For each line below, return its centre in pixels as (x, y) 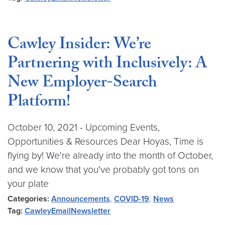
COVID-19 (132, 199)
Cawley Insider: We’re (79, 46)
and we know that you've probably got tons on (103, 170)
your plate (28, 184)
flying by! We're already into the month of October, (110, 155)
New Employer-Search (82, 84)
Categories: (28, 199)
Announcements (81, 199)
